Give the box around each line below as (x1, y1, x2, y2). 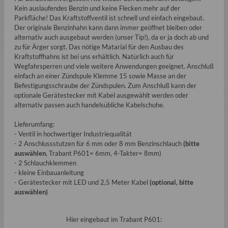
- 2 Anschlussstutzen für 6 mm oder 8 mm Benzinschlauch (14, 139, 183, 148)
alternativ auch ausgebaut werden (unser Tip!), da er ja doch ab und (14, 33, 209, 41)
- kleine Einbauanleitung (14, 168, 84, 177)
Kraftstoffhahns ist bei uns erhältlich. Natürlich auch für (14, 52, 174, 61)
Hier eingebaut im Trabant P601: (66, 215, 162, 223)
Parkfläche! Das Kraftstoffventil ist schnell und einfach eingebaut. (14, 13, 204, 22)
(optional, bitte (150, 178, 193, 186)
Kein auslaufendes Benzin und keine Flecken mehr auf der (14, 4, 180, 12)
